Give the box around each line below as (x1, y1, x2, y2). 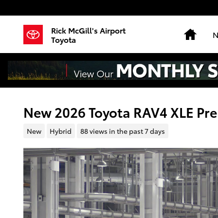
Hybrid (50, 126, 72, 136)
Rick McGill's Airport (51, 24, 126, 36)
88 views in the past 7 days (80, 126, 165, 136)
